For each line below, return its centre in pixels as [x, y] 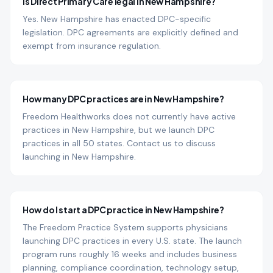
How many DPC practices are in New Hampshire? [123, 99]
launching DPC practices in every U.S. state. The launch [132, 241]
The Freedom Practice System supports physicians [125, 227]
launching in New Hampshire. [79, 157]
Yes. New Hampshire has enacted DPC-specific [117, 19]
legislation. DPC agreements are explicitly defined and [130, 32]
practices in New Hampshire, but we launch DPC [119, 130]
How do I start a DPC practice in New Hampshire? [123, 210]
